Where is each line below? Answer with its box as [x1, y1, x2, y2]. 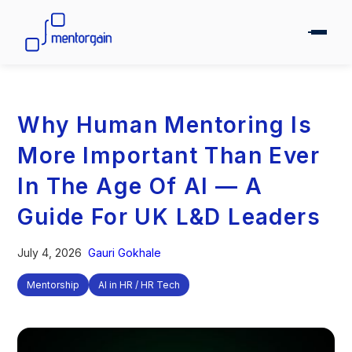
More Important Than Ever [17, 142, 321, 169]
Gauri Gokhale [88, 246, 162, 259]
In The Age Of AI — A [17, 173, 263, 200]
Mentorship [27, 279, 80, 291]
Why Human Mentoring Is [17, 112, 313, 138]
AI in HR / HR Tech [98, 279, 181, 291]
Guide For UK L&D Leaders [17, 203, 321, 230]
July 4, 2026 [17, 246, 82, 259]
